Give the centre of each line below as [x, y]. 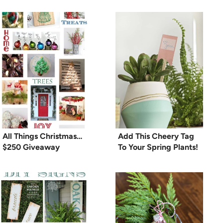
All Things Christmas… [42, 136]
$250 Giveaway [31, 147]
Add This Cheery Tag [156, 136]
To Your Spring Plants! [158, 147]
